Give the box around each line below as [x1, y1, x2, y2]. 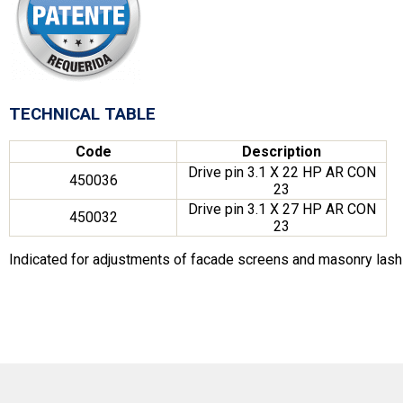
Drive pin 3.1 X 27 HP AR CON [187, 201, 376, 219]
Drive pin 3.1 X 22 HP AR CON [187, 164, 376, 182]
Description [242, 143, 321, 161]
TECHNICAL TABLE [9, 103, 156, 124]
